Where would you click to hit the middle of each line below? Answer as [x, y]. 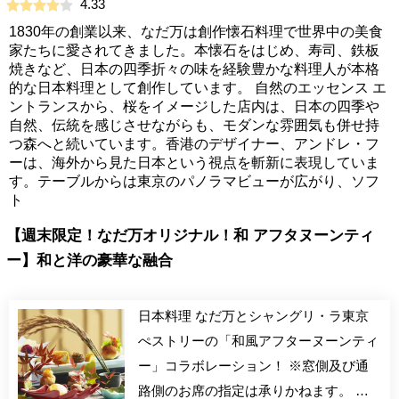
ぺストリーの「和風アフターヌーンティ [258, 341]
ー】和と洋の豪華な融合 [90, 261]
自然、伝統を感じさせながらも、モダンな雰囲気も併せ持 [194, 125]
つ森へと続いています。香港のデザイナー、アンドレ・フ [194, 144]
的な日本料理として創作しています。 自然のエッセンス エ [198, 88]
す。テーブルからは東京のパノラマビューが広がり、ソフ [194, 181]
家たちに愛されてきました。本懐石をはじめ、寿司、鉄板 [194, 50]
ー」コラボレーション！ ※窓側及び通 [213, 366]
